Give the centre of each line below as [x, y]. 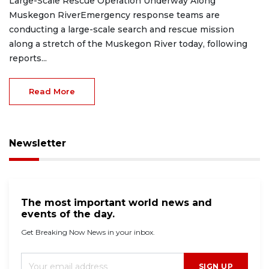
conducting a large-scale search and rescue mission [122, 29]
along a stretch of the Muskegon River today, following [128, 44]
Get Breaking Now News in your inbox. [88, 232]
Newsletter [38, 143]
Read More [52, 91]
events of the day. [68, 214]
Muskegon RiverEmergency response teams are [114, 15]
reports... [28, 58]
